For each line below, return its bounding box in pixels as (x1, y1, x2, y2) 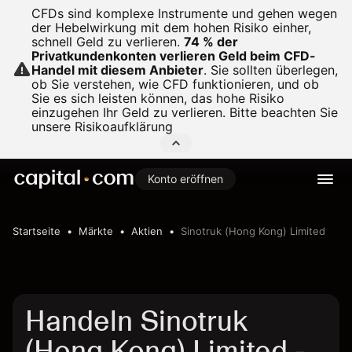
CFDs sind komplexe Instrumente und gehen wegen (31, 5, 337, 21)
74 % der (184, 34, 238, 49)
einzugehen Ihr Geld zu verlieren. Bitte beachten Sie (31, 104, 338, 120)
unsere (31, 119, 75, 134)
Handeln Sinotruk (25, 304, 247, 338)
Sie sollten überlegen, (207, 62, 338, 78)
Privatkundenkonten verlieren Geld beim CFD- (31, 48, 316, 64)
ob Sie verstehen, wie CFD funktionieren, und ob (31, 76, 319, 92)
